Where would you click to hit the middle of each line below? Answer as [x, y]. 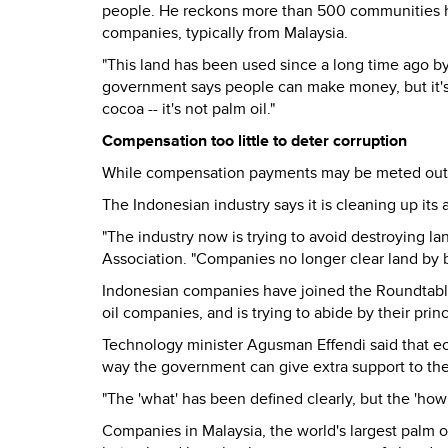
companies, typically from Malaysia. [225, 33]
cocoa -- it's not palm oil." [188, 109]
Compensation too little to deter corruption [254, 141]
